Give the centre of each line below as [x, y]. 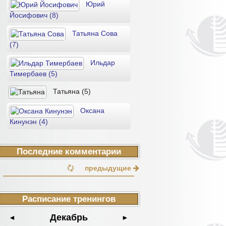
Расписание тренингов [69, 199]
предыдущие [109, 168]
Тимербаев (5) [34, 74]
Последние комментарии [69, 152]
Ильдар [102, 63]
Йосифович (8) [34, 15]
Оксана [91, 111]
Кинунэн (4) [29, 122]
